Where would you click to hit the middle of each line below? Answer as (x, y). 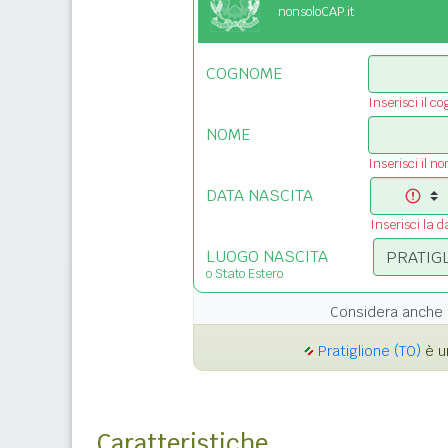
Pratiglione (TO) (369, 351)
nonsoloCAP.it (316, 12)
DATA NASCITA (259, 196)
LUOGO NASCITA (267, 257)
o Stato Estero (244, 274)
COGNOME (244, 74)
